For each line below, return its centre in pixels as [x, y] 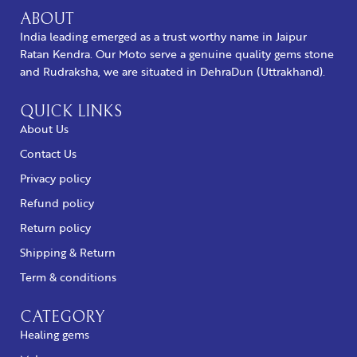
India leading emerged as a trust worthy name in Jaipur [163, 36]
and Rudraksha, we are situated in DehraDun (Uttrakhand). [173, 71]
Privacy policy [55, 178]
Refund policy [57, 202]
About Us [44, 128]
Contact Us [48, 153]
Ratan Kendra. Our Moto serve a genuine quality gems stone [177, 53]
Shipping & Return [68, 252]
